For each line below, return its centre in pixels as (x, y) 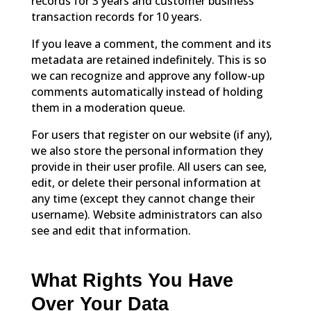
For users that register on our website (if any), (151, 135)
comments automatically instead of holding (147, 92)
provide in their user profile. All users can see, (149, 167)
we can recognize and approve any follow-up (148, 76)
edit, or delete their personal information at (146, 183)
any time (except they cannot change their (143, 199)
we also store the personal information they (147, 151)
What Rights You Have (132, 281)
